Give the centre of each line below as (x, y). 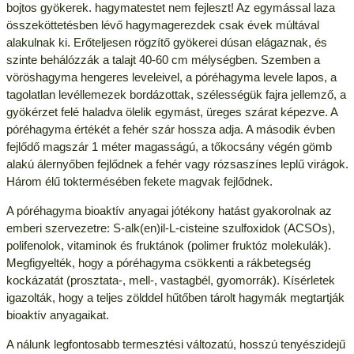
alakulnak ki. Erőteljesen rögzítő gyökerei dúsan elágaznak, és (166, 42)
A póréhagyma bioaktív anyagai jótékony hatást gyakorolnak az (169, 210)
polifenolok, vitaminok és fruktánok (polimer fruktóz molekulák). (168, 245)
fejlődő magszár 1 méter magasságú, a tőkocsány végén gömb (169, 146)
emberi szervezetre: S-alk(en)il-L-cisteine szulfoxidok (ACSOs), (170, 228)
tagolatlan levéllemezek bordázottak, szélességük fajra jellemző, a (176, 94)
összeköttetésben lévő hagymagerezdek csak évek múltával (162, 24)
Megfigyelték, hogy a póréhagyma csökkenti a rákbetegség (158, 262)
